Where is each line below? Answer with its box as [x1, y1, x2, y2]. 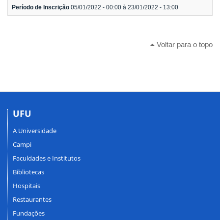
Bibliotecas [13, 167, 44, 176]
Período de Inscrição [12, 4, 71, 11]
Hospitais [13, 181, 40, 190]
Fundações [13, 208, 45, 218]
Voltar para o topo [155, 40, 213, 49]
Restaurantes [13, 194, 52, 204]
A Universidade [13, 126, 56, 135]
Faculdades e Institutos [13, 153, 81, 163]
